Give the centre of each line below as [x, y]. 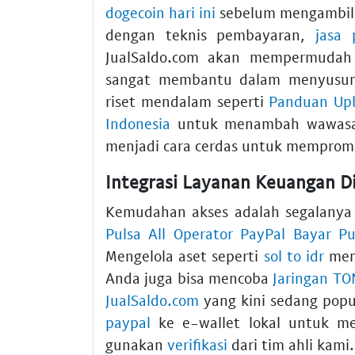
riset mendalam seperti [187, 101]
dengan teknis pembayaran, [210, 34]
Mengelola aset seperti [185, 256]
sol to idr [294, 256]
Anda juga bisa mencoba [189, 278]
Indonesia [138, 123]
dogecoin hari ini [160, 12]
